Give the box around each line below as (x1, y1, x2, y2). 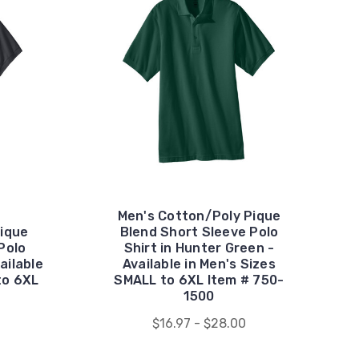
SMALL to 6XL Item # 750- (114, 272, 284, 288)
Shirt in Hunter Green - (123, 240, 275, 256)
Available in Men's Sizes (122, 256, 276, 272)
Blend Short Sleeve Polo (119, 224, 279, 240)
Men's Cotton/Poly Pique (117, 208, 281, 224)
